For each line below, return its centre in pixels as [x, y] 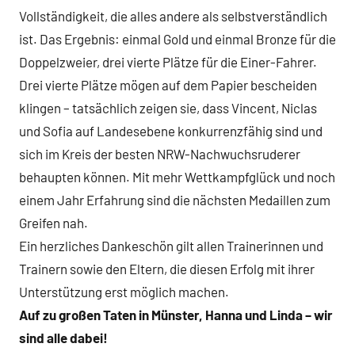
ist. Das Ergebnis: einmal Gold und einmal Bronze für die [177, 39]
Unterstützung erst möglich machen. [124, 292]
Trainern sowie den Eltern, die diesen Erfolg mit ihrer [167, 269]
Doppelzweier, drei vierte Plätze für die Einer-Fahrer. [168, 62]
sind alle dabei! [63, 338]
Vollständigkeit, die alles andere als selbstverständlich [173, 16]
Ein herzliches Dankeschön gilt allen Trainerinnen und [171, 246]
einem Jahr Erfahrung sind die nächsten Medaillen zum [175, 200]
